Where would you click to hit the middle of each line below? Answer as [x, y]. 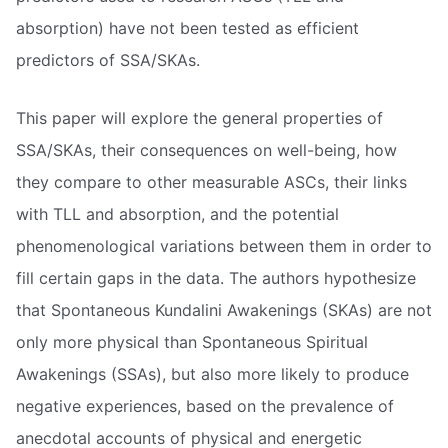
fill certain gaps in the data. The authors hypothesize [216, 277]
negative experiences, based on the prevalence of [205, 405]
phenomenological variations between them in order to [224, 245]
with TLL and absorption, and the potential [177, 213]
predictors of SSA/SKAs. [108, 59]
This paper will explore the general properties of [199, 117]
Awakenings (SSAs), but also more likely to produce [212, 373]
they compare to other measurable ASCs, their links [211, 181]
